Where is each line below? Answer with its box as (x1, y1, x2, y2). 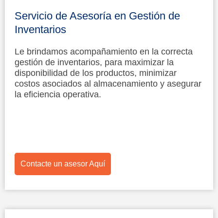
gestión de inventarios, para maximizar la (15, 57, 174, 67)
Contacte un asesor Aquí (20, 159, 105, 168)
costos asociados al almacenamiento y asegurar (15, 78, 201, 89)
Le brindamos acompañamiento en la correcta (15, 46, 193, 56)
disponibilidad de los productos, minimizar (15, 68, 177, 78)
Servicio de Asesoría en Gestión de (15, 9, 180, 22)
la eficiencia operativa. (15, 89, 101, 99)
